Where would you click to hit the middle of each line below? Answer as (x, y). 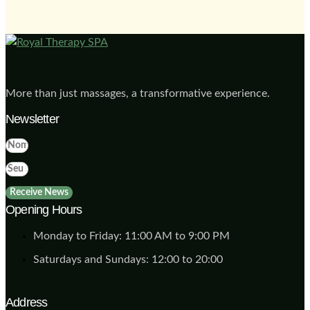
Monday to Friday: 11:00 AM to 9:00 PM (131, 236)
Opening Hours (44, 209)
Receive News (39, 192)
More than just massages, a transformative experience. (138, 93)
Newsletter (32, 119)
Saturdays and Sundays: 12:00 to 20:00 (128, 259)
